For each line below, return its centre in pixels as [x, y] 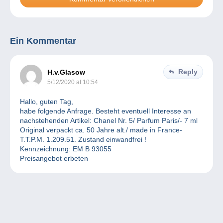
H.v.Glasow [66, 72]
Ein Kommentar [43, 41]
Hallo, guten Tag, [47, 102]
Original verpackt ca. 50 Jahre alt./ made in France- [101, 130]
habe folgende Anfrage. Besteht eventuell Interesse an [106, 111]
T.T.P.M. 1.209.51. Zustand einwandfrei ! [83, 140]
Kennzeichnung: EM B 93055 [66, 149]
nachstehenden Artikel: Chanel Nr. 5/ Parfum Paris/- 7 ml [109, 121]
